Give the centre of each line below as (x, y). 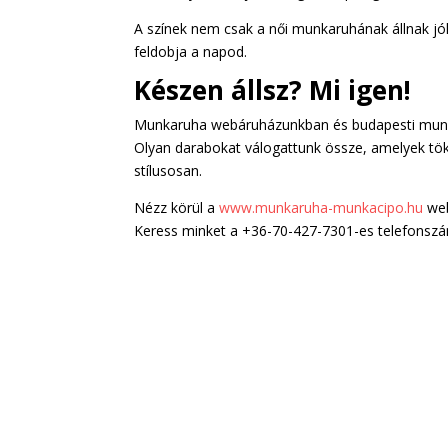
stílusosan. (168, 170)
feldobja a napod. (191, 51)
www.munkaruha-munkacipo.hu (321, 207)
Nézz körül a (177, 207)
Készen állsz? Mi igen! (273, 89)
